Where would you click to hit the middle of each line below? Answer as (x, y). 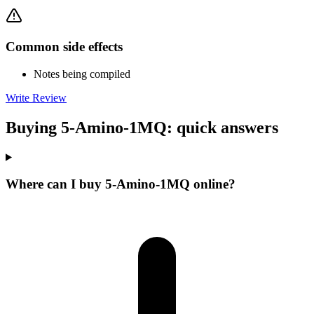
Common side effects (64, 47)
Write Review (36, 97)
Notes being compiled (82, 74)
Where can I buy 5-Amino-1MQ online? (121, 184)
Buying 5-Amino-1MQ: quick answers (142, 127)
